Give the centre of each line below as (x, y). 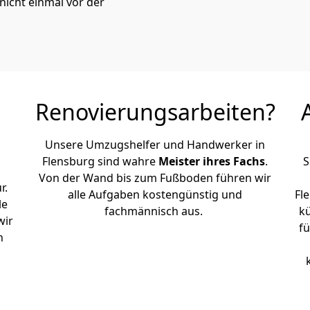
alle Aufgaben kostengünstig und (155, 194)
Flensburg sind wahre (100, 161)
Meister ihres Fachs (212, 161)
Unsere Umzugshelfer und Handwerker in (155, 145)
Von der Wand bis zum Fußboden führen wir (155, 178)
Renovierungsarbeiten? (155, 112)
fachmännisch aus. (155, 211)
